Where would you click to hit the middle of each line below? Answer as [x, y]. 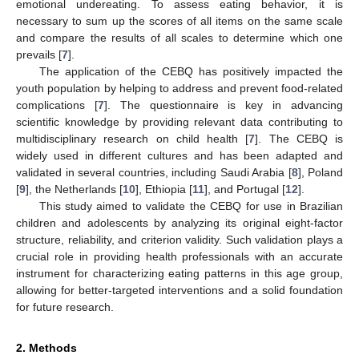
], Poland [320, 172]
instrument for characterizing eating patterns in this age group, [179, 273]
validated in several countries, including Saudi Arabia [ [154, 172]
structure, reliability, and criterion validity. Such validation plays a [179, 239]
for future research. [65, 307]
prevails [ [39, 54]
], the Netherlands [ [74, 189]
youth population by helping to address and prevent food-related [179, 88]
